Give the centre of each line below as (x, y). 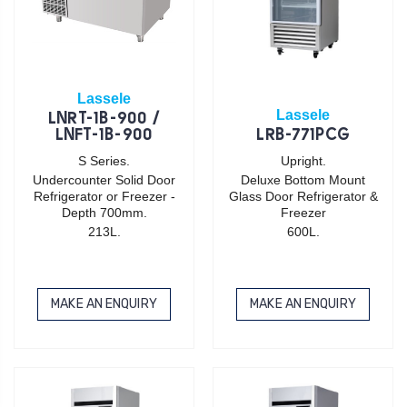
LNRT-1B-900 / (104, 119)
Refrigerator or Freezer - (104, 196)
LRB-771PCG (303, 135)
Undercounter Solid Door (104, 179)
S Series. (104, 160)
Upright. (303, 160)
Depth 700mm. (104, 212)
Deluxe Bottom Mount (303, 179)
